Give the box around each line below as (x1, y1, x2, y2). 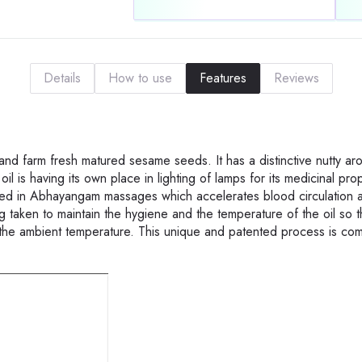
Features (199, 69, 246, 88)
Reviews (273, 69, 319, 88)
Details (43, 69, 81, 88)
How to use (107, 69, 172, 88)
